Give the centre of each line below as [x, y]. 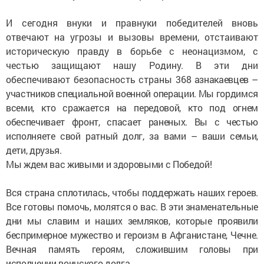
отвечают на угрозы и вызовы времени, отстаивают [132, 37]
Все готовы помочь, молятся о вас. [83, 207]
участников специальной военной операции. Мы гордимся [132, 94]
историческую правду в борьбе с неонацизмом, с [132, 51]
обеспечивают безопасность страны [91, 80]
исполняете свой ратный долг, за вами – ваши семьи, [132, 136]
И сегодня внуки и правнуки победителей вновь [132, 23]
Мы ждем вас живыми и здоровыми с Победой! [109, 164]
